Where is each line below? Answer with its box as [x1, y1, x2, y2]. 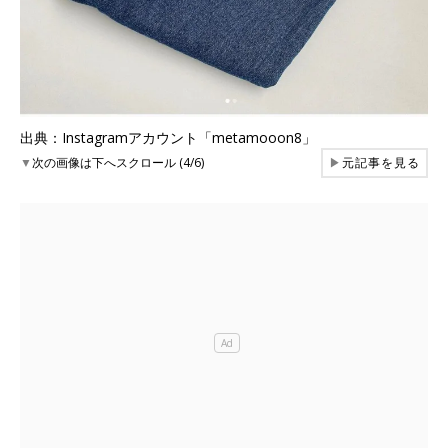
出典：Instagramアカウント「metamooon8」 [20, 128, 316, 148]
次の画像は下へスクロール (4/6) [32, 154, 204, 172]
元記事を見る [342, 154, 420, 172]
